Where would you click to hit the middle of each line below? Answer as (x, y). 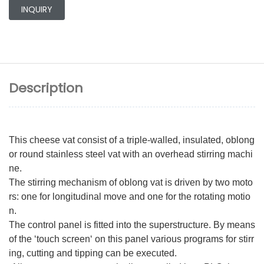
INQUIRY (37, 9)
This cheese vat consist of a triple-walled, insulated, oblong (132, 140)
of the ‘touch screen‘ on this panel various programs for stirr (131, 239)
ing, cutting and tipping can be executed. (93, 253)
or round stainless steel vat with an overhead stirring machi (131, 154)
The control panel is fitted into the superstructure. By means (132, 225)
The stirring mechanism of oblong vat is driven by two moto (131, 183)
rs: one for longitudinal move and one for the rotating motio (130, 197)
